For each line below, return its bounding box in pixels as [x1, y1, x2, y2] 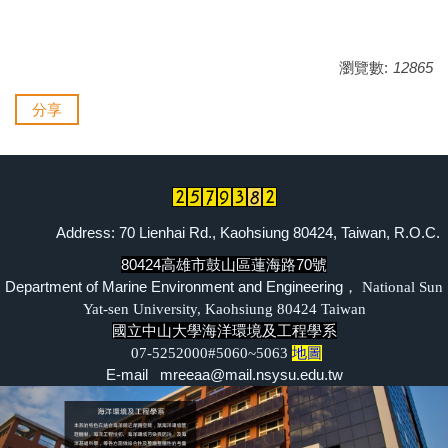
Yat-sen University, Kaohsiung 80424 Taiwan [82, 300, 366, 317]
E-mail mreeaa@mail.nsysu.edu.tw [105, 365, 343, 383]
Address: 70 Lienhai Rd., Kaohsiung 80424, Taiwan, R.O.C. [56, 223, 440, 241]
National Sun [358, 278, 443, 295]
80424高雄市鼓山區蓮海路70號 [121, 255, 327, 273]
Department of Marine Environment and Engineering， [5, 277, 358, 295]
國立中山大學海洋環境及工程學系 [111, 321, 337, 339]
